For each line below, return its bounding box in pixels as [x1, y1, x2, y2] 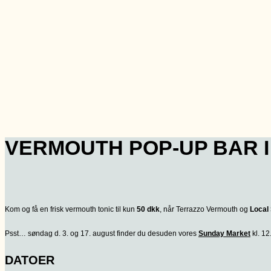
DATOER [5, 253, 54, 267]
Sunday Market [198, 229, 250, 238]
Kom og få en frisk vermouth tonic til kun [5, 205, 137, 214]
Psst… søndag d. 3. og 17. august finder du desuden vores [5, 229, 198, 238]
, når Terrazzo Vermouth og [160, 205, 250, 214]
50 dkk [137, 205, 160, 214]
